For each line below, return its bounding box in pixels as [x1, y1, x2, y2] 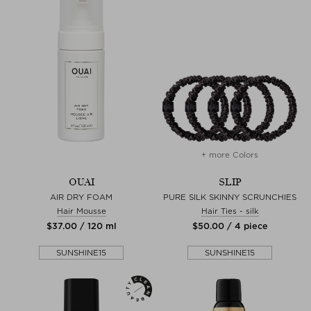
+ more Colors [201, 149, 258, 160]
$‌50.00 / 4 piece [192, 220, 268, 231]
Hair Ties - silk [201, 205, 259, 216]
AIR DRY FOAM [50, 192, 112, 202]
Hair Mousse [56, 205, 106, 216]
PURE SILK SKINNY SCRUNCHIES [163, 192, 296, 202]
